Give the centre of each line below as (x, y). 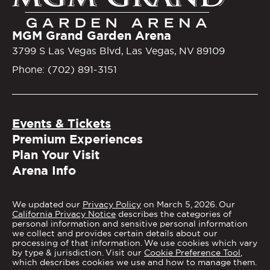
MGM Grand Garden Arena (92, 35)
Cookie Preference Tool (192, 252)
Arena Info (44, 170)
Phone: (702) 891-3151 (64, 69)
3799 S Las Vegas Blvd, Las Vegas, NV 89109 (118, 50)
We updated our (47, 204)
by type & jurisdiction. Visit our (78, 252)
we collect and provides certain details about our (115, 233)
